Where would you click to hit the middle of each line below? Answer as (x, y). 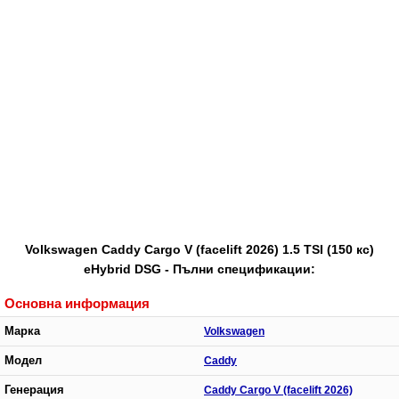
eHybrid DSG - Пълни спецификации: (199, 269)
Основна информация (77, 303)
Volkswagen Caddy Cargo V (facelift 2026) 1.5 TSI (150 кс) (199, 249)
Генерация (34, 390)
